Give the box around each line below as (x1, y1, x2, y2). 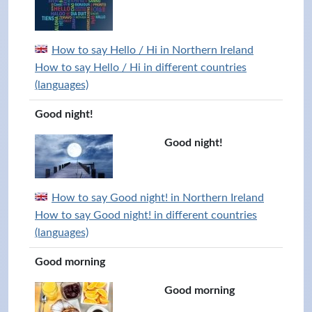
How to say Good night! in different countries (35, 210, 257, 221)
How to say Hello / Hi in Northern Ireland (52, 45, 253, 56)
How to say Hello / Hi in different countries (35, 62, 247, 73)
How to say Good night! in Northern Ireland (52, 192, 264, 203)
